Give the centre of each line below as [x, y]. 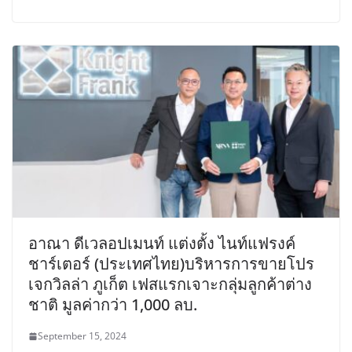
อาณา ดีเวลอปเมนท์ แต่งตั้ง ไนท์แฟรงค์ [162, 244]
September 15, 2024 [82, 336]
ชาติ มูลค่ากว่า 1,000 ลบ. [113, 305]
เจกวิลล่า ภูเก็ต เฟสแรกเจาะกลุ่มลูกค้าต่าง [170, 284]
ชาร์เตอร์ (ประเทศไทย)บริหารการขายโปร [171, 264]
